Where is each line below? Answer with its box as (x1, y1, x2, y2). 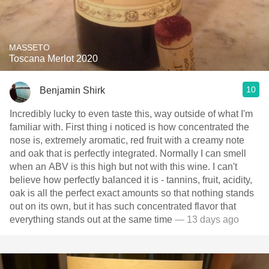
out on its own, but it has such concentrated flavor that (10, 201, 236, 211)
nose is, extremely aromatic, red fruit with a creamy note (10, 135, 244, 145)
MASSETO (9, 43, 50, 52)
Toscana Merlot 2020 (9, 53, 98, 64)
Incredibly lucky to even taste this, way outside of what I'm (10, 109, 253, 119)
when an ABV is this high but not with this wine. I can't (10, 162, 213, 172)
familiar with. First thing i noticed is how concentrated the (10, 122, 65, 132)
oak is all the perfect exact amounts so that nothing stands (10, 188, 254, 198)
